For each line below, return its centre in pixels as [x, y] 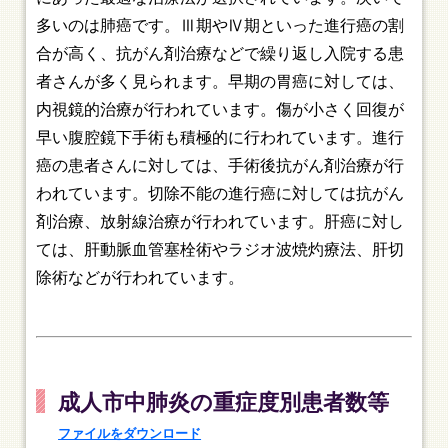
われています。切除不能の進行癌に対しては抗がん [220, 194]
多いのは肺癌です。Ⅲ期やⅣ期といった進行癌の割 [220, 26]
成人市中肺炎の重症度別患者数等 [235, 403]
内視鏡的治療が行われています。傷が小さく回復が [220, 110]
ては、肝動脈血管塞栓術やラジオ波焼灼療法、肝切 [220, 250]
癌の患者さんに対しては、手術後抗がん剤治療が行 [220, 166]
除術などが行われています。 [140, 278]
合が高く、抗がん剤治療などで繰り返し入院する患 [220, 54]
